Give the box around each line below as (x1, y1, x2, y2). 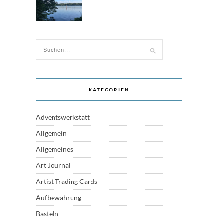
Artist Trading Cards (36, 177, 97, 185)
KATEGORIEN (89, 86, 129, 92)
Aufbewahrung (36, 193, 81, 201)
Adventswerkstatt (36, 112, 90, 121)
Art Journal (36, 161, 71, 169)
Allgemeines (36, 145, 73, 153)
